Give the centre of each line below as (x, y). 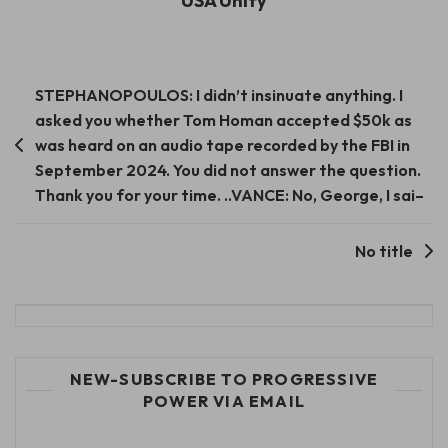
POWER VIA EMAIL (224, 400)
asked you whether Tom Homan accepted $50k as (223, 119)
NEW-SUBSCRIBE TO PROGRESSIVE (224, 378)
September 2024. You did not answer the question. (228, 169)
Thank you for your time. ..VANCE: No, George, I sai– (229, 194)
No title (384, 250)
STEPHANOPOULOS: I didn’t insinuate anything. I (219, 94)
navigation (70, 126)
